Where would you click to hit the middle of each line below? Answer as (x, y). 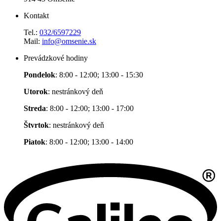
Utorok (36, 91)
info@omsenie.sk (69, 41)
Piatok (35, 142)
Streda (35, 108)
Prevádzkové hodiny (56, 58)
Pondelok (39, 74)
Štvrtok (36, 125)
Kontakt (36, 15)
